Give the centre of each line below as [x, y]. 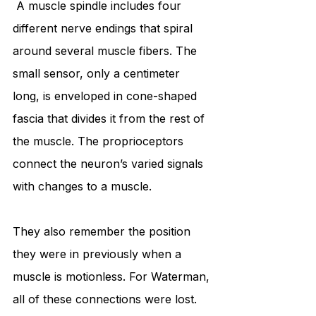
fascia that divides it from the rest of [110, 119]
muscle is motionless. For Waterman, [113, 277]
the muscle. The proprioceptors [100, 141]
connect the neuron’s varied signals [110, 164]
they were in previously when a [99, 254]
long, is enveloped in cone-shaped [107, 96]
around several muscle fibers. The [107, 51]
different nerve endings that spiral [104, 29]
